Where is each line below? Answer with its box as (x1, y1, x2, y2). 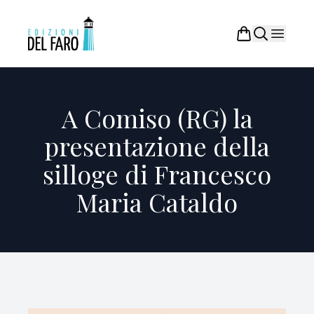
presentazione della (44, 129, 270, 163)
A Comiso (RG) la (61, 101, 253, 135)
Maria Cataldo (76, 185, 238, 219)
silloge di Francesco (43, 157, 271, 191)
